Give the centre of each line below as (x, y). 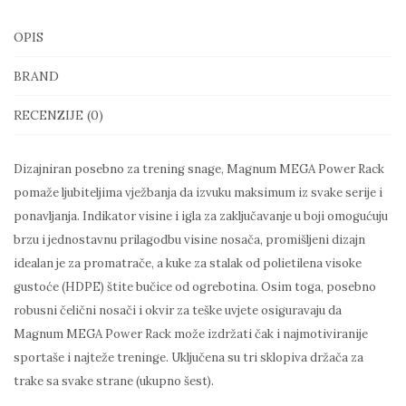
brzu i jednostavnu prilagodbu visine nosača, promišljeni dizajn (189, 239)
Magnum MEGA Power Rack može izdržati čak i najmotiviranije (191, 333)
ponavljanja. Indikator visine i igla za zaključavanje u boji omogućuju (201, 216)
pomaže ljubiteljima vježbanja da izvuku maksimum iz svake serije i (198, 192)
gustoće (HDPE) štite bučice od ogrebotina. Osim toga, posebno (195, 286)
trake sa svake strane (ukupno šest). (114, 381)
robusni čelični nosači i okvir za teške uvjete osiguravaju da (178, 310)
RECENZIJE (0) (58, 115)
